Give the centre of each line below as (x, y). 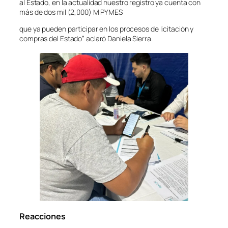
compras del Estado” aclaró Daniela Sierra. (86, 39)
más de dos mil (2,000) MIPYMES (71, 12)
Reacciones (42, 216)
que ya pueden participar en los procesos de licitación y (107, 29)
